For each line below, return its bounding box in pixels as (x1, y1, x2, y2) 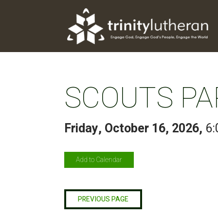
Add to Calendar (76, 154, 122, 165)
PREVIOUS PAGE (78, 194, 128, 204)
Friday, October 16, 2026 (64, 120, 199, 138)
